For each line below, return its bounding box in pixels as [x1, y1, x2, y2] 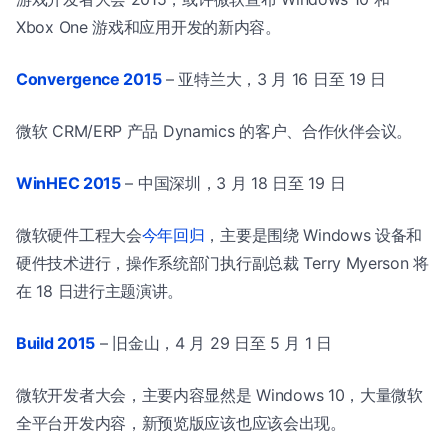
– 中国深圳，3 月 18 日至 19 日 [120, 173, 346, 194]
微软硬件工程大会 [16, 225, 142, 246]
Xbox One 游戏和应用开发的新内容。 [16, 17, 281, 38]
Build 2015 [16, 333, 96, 354]
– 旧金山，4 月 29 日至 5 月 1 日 [95, 333, 332, 354]
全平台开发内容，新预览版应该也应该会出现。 [16, 413, 346, 434]
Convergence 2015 [16, 69, 162, 90]
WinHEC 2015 [16, 173, 121, 194]
